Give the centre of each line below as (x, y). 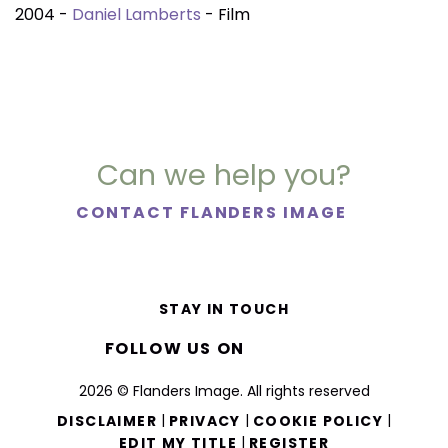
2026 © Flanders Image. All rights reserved (224, 391)
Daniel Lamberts (136, 14)
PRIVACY (204, 420)
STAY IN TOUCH (224, 309)
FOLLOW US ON (177, 349)
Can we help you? (224, 175)
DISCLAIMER (106, 420)
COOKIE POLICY (317, 420)
